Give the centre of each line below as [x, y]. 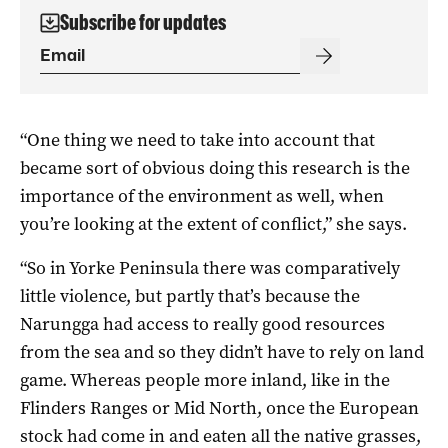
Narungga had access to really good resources [202, 324]
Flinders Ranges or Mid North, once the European [219, 408]
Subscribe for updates [143, 23]
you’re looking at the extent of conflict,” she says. [213, 224]
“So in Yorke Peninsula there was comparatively [210, 268]
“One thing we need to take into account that [197, 140]
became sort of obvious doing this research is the [215, 168]
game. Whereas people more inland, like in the [205, 380]
